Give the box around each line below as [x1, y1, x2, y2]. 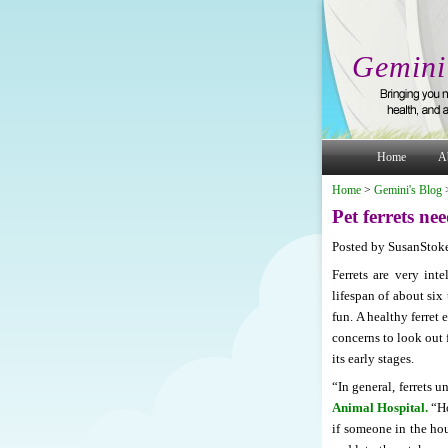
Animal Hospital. [332, 399, 428, 415]
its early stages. [332, 350, 414, 366]
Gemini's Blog [374, 183, 442, 197]
